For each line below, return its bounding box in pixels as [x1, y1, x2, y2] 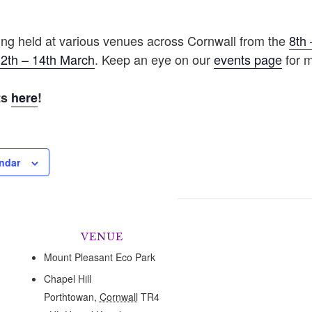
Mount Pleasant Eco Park [43, 249, 155, 264]
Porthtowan [43, 289, 94, 304]
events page [213, 49, 282, 68]
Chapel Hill [43, 271, 91, 286]
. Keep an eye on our [94, 49, 214, 68]
